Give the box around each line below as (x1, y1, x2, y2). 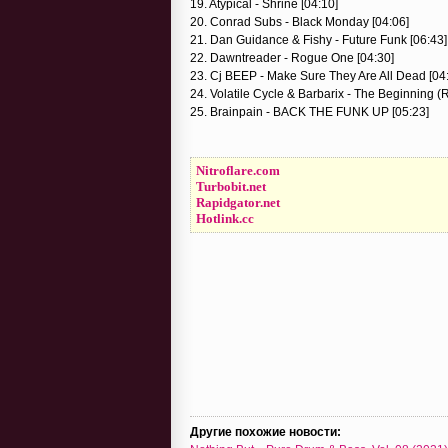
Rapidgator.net (196, 194, 280, 210)
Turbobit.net (196, 178, 266, 194)
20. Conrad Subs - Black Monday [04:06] (190, 14, 409, 29)
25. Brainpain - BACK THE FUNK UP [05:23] (190, 104, 429, 119)
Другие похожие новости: (190, 424, 341, 439)
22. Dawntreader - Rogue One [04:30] (190, 50, 394, 65)
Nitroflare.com (196, 162, 280, 178)
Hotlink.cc (196, 210, 254, 226)
